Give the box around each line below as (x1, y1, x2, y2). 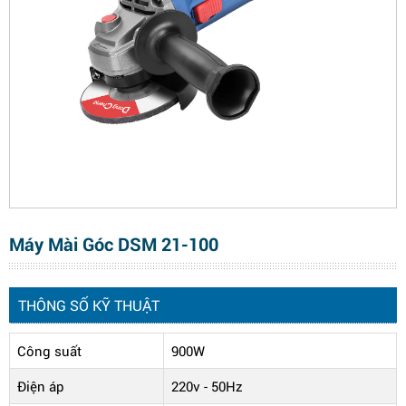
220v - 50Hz (170, 377, 243, 396)
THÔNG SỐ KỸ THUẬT (18, 295, 159, 315)
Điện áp (16, 377, 64, 396)
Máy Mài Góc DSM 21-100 (9, 232, 218, 256)
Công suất (16, 342, 82, 361)
